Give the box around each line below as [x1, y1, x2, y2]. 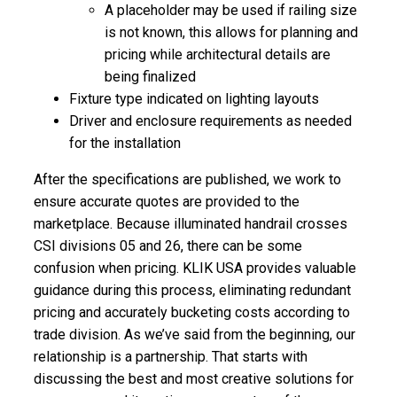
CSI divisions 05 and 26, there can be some [34, 237, 303, 254]
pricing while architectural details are [105, 45, 331, 63]
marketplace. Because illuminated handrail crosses [34, 214, 348, 232]
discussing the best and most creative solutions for [34, 370, 354, 387]
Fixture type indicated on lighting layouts [69, 90, 320, 107]
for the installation [69, 134, 182, 152]
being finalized [105, 67, 197, 85]
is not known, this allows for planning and [105, 23, 359, 41]
